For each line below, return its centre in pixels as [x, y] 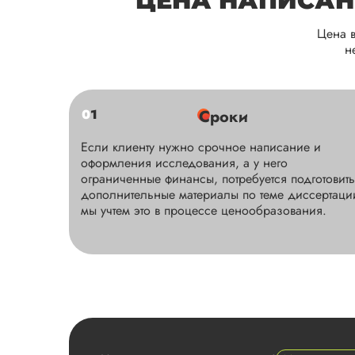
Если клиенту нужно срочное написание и [201, 147]
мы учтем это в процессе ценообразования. [204, 211]
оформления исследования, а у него [184, 163]
